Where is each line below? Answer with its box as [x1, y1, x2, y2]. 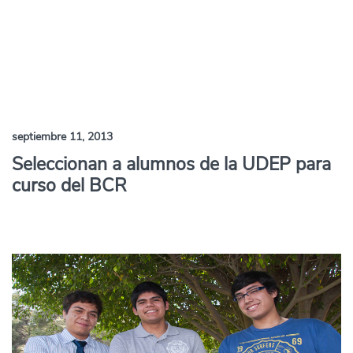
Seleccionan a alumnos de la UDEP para [12, 152, 331, 176]
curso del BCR [12, 173, 127, 198]
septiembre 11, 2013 [12, 129, 113, 144]
